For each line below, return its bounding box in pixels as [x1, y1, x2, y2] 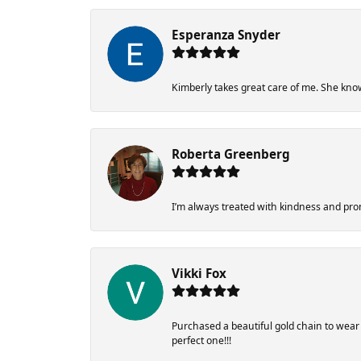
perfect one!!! [172, 334, 231, 348]
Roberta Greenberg [172, 146, 290, 163]
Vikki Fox [172, 265, 226, 282]
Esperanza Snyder [172, 27, 280, 44]
